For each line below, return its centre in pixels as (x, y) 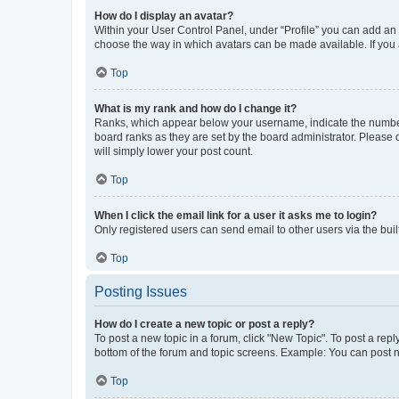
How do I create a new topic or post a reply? (204, 324)
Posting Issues (141, 291)
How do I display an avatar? (164, 16)
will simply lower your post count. (174, 151)
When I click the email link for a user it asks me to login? (236, 215)
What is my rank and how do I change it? (195, 108)
